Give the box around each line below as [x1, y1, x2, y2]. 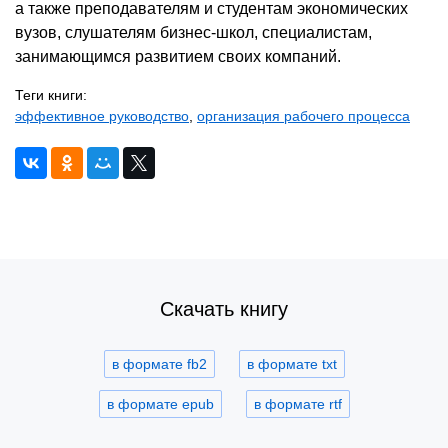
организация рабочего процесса [197, 108, 410, 124]
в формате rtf [253, 396, 342, 412]
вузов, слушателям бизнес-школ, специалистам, [15, 24, 372, 41]
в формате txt [246, 356, 337, 372]
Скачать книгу [160, 298, 288, 320]
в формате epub [106, 396, 214, 412]
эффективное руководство [15, 108, 189, 124]
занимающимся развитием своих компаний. [15, 48, 341, 65]
